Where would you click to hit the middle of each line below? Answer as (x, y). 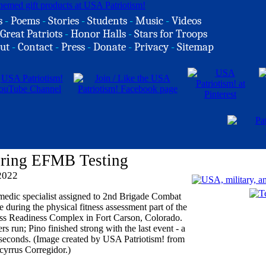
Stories (64, 21)
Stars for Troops (171, 34)
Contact (35, 47)
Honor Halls (98, 34)
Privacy (151, 47)
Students (107, 21)
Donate (110, 47)
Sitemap (195, 47)
